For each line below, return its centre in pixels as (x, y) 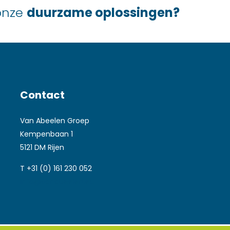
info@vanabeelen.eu (57, 181)
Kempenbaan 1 (47, 134)
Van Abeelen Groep (55, 120)
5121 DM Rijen (42, 147)
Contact (43, 95)
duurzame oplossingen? (103, 12)
